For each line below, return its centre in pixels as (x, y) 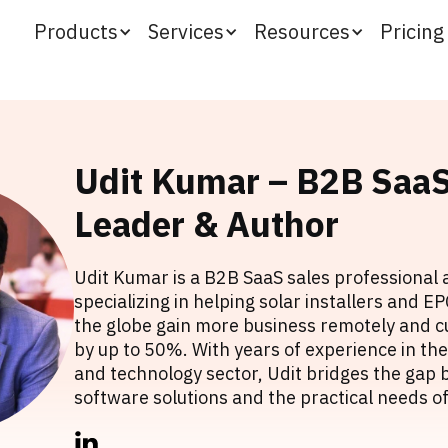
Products (76, 31)
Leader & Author (206, 224)
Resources (302, 31)
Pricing (412, 31)
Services (186, 31)
